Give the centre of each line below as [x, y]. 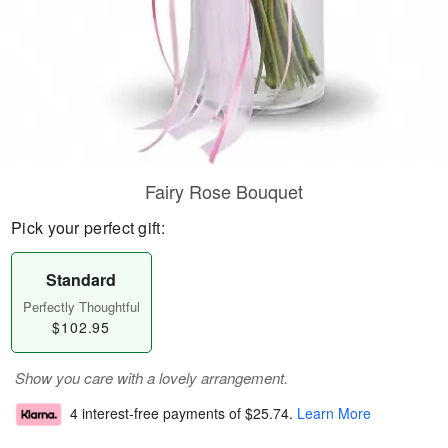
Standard [81, 279]
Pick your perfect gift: [88, 227]
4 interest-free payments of [157, 413]
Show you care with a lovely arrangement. [151, 377]
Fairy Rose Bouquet [224, 191]
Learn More [334, 413]
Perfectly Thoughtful [81, 306]
